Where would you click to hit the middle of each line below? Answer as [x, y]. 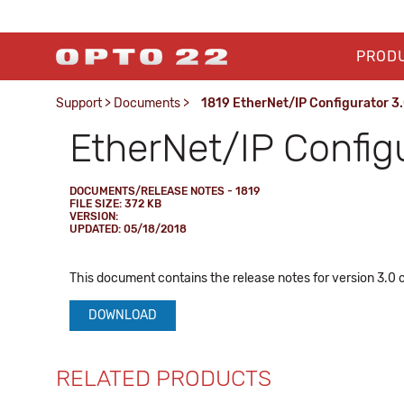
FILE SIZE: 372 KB [115, 204]
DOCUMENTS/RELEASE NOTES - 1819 [165, 191]
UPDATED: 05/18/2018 [128, 229]
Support [79, 103]
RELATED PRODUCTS [164, 378]
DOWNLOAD [123, 315]
